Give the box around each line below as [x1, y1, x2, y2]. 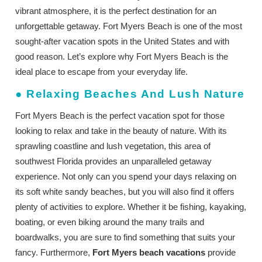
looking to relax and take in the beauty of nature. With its [15, 125, 227, 136]
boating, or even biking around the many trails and [15, 216, 205, 227]
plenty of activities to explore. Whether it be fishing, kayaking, [15, 201, 247, 212]
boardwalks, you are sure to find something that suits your [15, 232, 236, 242]
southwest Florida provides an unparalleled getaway [15, 156, 212, 166]
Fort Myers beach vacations [92, 247, 206, 257]
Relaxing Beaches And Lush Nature [26, 87, 245, 100]
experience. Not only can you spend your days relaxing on [15, 171, 237, 181]
